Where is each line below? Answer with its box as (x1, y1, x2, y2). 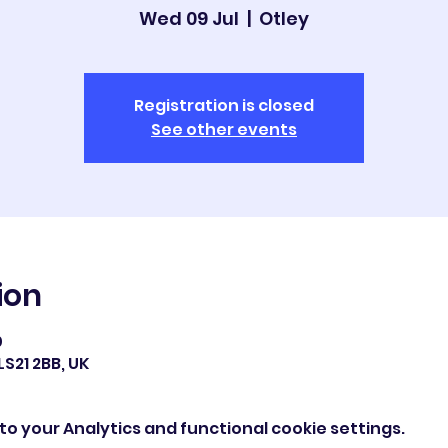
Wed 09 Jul (139, 6, 239, 31)
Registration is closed (134, 94, 314, 117)
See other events (151, 118, 297, 141)
